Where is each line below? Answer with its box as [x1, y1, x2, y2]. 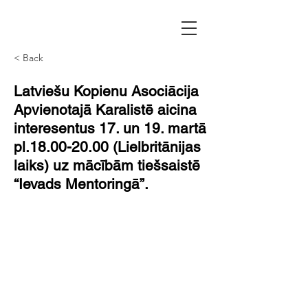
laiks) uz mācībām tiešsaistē [14, 157, 200, 174]
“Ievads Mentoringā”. [14, 175, 148, 192]
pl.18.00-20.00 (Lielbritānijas [14, 138, 201, 155]
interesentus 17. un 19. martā [14, 120, 206, 137]
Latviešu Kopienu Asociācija [14, 82, 199, 100]
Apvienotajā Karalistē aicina [14, 101, 197, 118]
